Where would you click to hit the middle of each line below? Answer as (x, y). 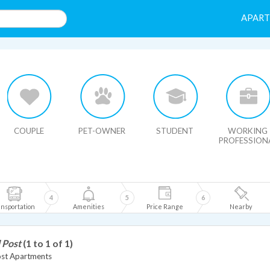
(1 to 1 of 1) (48, 243)
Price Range (165, 206)
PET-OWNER (102, 131)
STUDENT (175, 131)
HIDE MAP (36, 58)
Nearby (240, 206)
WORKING (248, 131)
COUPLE (29, 131)
